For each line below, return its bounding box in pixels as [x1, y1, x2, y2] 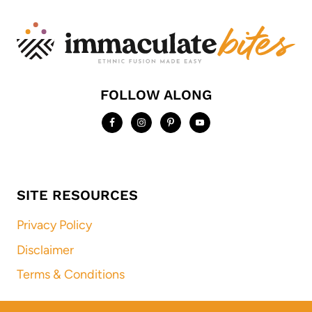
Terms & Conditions [17, 267, 125, 283]
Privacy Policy [17, 217, 92, 233]
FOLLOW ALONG [100, 86, 212, 104]
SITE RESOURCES [17, 187, 138, 204]
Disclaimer [17, 242, 74, 258]
